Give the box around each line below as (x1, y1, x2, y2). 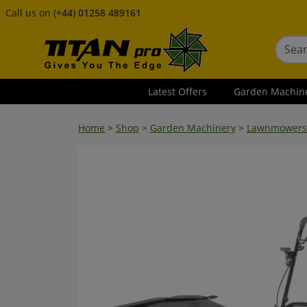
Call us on (5, 6, 53, 19)
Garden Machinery (150, 121, 236, 134)
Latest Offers (148, 85, 208, 98)
